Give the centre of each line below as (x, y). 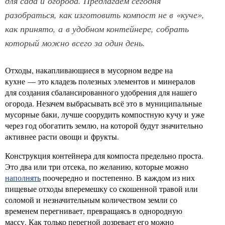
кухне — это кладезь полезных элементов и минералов (100, 81)
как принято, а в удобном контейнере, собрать (97, 28)
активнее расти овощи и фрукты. (62, 136)
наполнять (23, 178)
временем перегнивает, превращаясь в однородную (94, 211)
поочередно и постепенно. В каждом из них (118, 178)
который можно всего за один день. (75, 42)
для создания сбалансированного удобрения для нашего (101, 92)
